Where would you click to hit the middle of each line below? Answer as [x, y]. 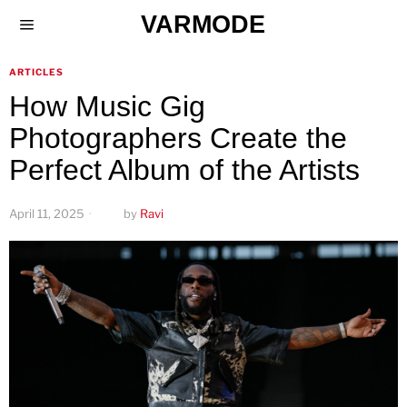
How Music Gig [107, 106]
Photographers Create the [178, 138]
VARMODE [203, 24]
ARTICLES [36, 72]
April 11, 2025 [47, 213]
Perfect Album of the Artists [184, 170]
